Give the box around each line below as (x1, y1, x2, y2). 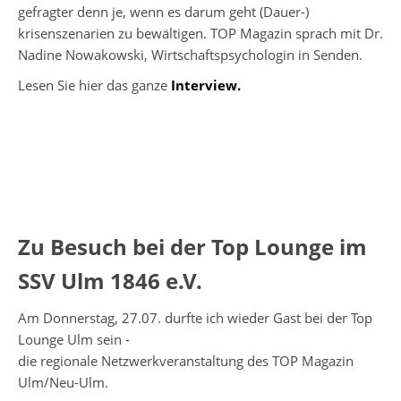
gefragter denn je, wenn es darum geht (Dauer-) (18, 2, 309, 21)
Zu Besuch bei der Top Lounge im (18, 231, 367, 261)
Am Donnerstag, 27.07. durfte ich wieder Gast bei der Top (18, 308, 372, 327)
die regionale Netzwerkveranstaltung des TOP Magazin (18, 351, 354, 370)
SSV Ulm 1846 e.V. (18, 265, 202, 295)
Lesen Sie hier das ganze (18, 75, 171, 94)
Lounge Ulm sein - (18, 329, 130, 348)
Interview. (171, 75, 241, 94)
